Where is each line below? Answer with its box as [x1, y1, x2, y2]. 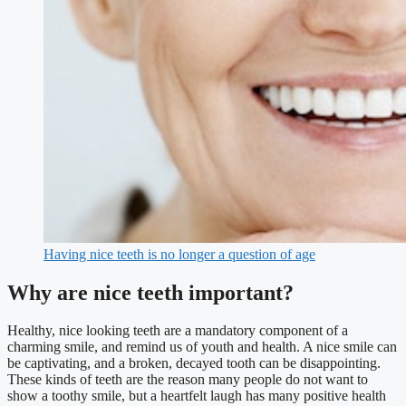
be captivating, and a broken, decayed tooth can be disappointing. [7, 355, 381, 372]
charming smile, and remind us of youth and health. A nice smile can [7, 339, 397, 355]
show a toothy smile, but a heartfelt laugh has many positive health [7, 388, 386, 404]
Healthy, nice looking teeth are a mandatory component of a [7, 323, 348, 339]
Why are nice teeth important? [7, 280, 294, 304]
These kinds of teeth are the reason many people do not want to [7, 372, 368, 388]
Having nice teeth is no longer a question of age [43, 246, 315, 262]
